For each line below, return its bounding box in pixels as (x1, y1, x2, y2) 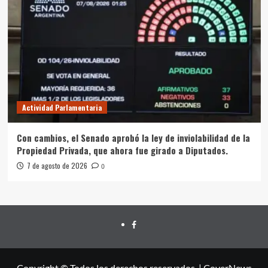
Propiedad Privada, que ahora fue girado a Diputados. (16, 143, 228, 157)
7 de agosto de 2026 (26, 160, 87, 170)
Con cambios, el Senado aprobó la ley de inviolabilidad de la (16, 130, 250, 144)
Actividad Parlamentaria (22, 102, 102, 112)
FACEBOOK (131, 218, 176, 229)
